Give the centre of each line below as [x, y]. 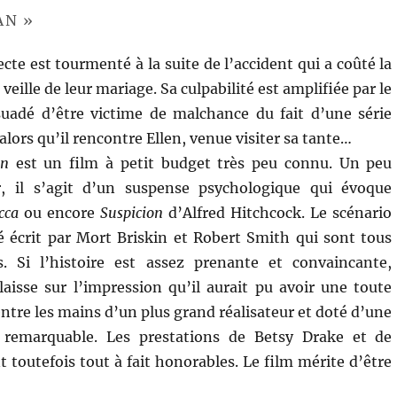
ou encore [59, 212]
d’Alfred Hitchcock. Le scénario [277, 212]
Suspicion [131, 212]
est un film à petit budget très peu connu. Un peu [200, 163]
